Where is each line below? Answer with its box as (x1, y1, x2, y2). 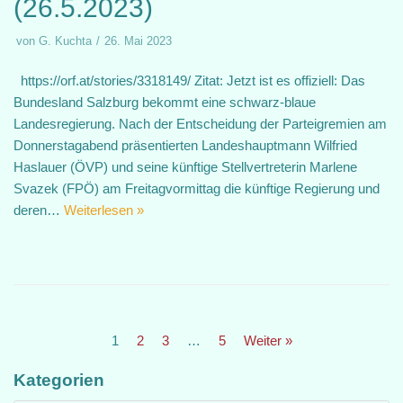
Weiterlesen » (64, 202, 144, 218)
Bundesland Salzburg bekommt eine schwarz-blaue (13, 94, 316, 110)
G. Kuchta (39, 34, 92, 48)
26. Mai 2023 (104, 34, 172, 48)
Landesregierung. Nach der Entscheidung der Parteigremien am (13, 116, 387, 131)
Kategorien (13, 371, 104, 390)
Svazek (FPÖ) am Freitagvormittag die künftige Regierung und (13, 181, 380, 196)
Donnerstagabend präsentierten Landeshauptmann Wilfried (13, 138, 357, 153)
